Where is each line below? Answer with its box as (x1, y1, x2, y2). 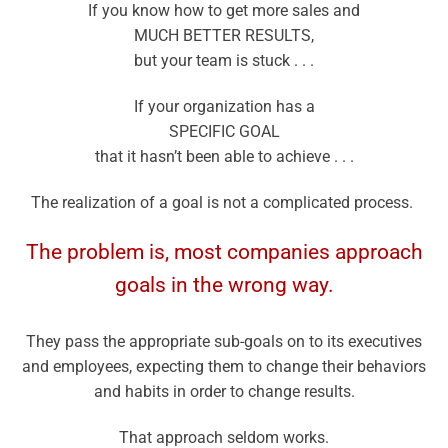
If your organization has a (133, 97, 315, 117)
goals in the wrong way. (114, 272, 334, 297)
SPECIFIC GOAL (168, 122, 280, 142)
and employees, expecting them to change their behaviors (22, 356, 426, 376)
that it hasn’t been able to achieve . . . (94, 147, 354, 167)
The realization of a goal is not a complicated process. (31, 193, 417, 212)
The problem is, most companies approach (25, 239, 423, 264)
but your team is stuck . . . (134, 51, 314, 71)
